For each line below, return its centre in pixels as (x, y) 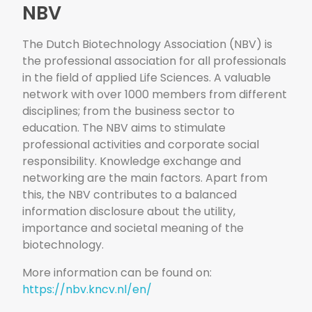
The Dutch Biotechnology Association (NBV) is (148, 45)
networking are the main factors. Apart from (145, 178)
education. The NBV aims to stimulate (124, 128)
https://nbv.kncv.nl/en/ (87, 290)
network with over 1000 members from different (155, 95)
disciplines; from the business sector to (129, 111)
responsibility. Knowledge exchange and (132, 162)
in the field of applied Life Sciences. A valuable (147, 78)
